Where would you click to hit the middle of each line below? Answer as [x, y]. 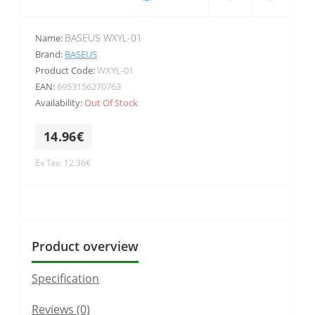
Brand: [50, 54]
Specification [65, 278]
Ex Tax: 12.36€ [63, 162]
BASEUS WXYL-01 [103, 37]
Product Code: [66, 70]
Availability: [60, 102]
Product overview [85, 246]
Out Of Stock [111, 102]
